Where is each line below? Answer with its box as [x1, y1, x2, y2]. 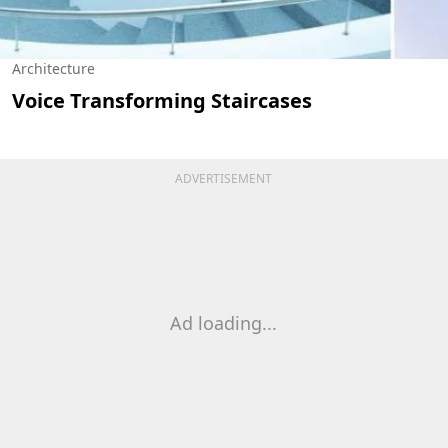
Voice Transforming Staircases [12, 86, 312, 114]
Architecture [12, 58, 95, 78]
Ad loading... [170, 310, 278, 335]
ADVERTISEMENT [175, 169, 273, 187]
